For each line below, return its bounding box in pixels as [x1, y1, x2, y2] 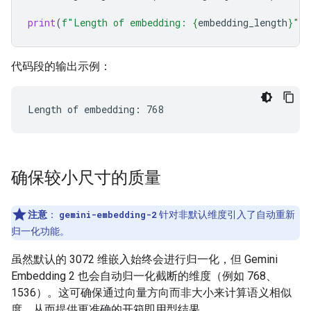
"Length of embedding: [67, 15, 192, 29]
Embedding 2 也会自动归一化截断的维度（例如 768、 [11, 269, 277, 283]
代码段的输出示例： [11, 59, 111, 73]
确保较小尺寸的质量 [11, 167, 161, 188]
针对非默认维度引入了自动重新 [157, 208, 295, 220]
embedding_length [198, 15, 287, 29]
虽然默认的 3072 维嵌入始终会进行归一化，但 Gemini [11, 252, 278, 266]
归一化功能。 [11, 225, 69, 237]
